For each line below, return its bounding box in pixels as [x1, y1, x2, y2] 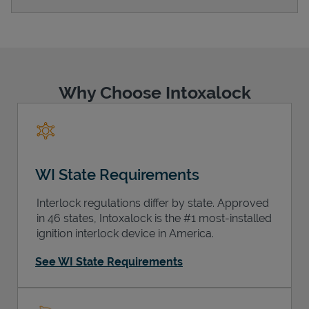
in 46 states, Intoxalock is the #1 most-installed [37, 211, 272, 225]
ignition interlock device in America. [37, 226, 214, 240]
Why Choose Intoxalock [58, 81, 251, 103]
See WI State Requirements [35, 255, 183, 268]
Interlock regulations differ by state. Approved [37, 196, 269, 210]
